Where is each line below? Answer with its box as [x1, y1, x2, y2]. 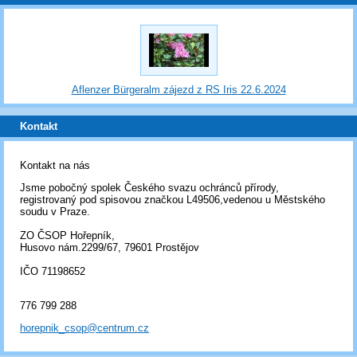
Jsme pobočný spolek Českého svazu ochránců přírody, [20, 181, 279, 194]
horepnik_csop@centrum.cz [20, 321, 149, 334]
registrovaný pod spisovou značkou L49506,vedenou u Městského [20, 193, 325, 206]
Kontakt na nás [20, 159, 90, 172]
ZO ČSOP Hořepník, [20, 229, 115, 241]
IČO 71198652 [20, 265, 85, 277]
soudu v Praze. [20, 205, 90, 218]
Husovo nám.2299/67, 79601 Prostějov [20, 241, 199, 253]
